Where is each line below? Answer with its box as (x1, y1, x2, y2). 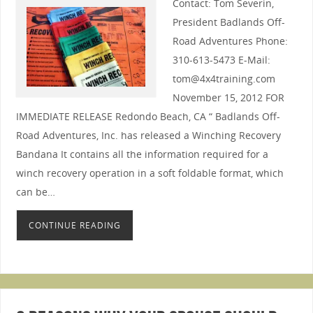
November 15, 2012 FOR (172, 91, 284, 105)
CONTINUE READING (28, 219, 121, 231)
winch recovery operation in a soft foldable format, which (15, 166, 284, 180)
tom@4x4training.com (172, 72, 275, 86)
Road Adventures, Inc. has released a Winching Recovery (15, 129, 281, 143)
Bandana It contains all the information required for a (15, 147, 268, 161)
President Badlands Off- (172, 15, 285, 29)
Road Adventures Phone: (172, 34, 288, 48)
